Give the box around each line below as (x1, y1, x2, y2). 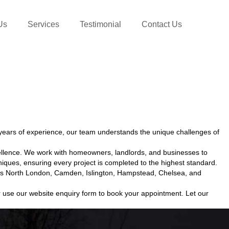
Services (28, 20, 59, 29)
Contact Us (142, 20, 182, 29)
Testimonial (80, 20, 121, 29)
